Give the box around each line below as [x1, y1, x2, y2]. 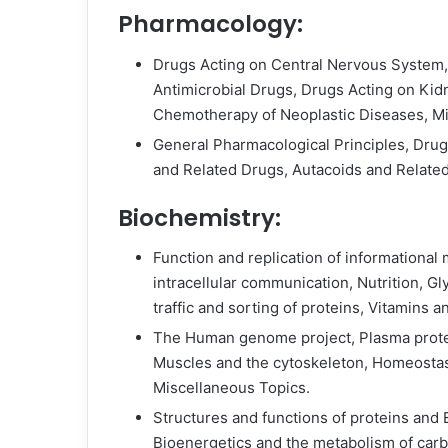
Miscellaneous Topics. [153, 378, 310, 397]
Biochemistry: [118, 201, 281, 234]
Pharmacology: [118, 8, 303, 40]
